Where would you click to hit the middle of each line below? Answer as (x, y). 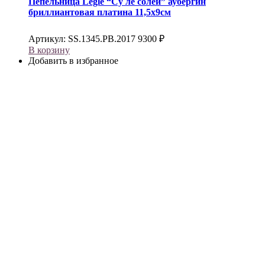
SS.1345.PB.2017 (102, 38)
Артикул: (48, 38)
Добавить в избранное (73, 60)
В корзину (49, 50)
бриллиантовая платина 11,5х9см (100, 12)
